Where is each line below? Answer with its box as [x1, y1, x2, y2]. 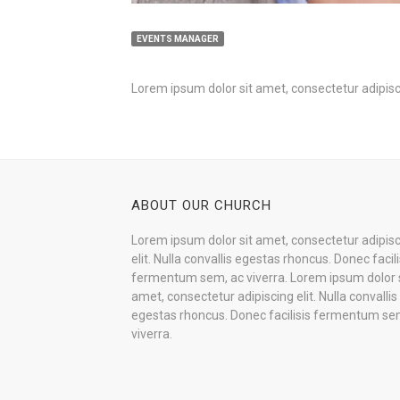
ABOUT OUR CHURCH [131, 197, 271, 213]
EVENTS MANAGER [137, 34, 219, 44]
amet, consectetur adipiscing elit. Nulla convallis [131, 289, 397, 304]
